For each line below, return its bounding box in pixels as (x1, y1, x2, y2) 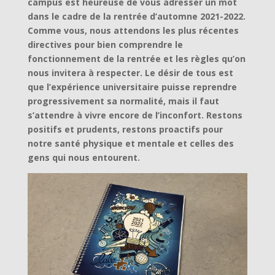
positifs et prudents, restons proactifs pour (27, 123, 223, 135)
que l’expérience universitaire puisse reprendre (27, 81, 237, 93)
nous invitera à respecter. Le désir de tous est (27, 67, 233, 79)
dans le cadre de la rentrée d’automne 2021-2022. (27, 10, 246, 22)
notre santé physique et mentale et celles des (27, 137, 234, 149)
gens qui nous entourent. (27, 152, 140, 163)
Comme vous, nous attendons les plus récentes (27, 25, 239, 36)
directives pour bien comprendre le (27, 39, 183, 50)
